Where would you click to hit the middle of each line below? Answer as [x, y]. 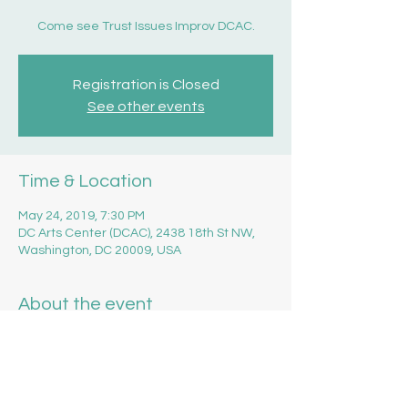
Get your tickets [66, 340]
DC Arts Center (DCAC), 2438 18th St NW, [137, 233]
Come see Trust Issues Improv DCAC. [146, 26]
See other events [146, 107]
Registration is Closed [146, 85]
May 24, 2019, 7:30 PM [82, 216]
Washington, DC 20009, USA [100, 250]
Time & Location [85, 181]
